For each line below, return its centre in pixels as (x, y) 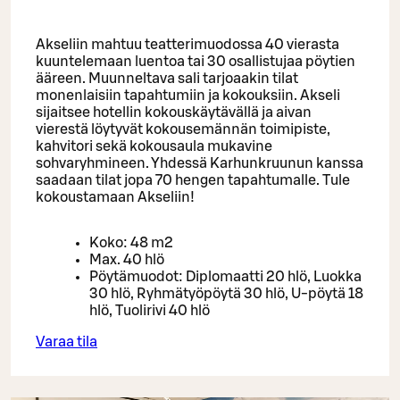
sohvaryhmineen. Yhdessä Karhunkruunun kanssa (200, 164)
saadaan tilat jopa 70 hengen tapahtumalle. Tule (193, 181)
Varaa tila (67, 342)
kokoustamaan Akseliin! (115, 198)
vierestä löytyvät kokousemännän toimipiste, (183, 130)
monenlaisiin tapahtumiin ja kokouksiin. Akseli (188, 96)
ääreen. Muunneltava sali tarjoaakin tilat (167, 79)
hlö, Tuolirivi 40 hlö (150, 311)
